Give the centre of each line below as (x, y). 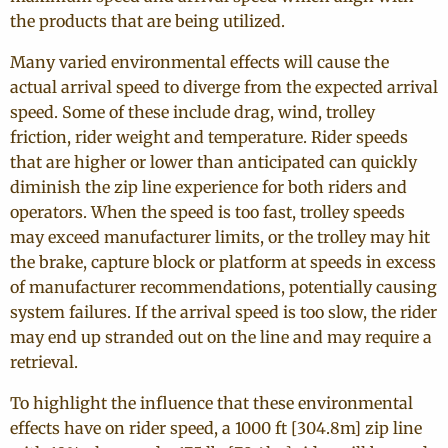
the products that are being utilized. (147, 21)
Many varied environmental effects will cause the (199, 62)
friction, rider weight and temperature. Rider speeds (209, 137)
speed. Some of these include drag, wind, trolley (192, 112)
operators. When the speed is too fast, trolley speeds (207, 212)
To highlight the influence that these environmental (211, 403)
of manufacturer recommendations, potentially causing (223, 287)
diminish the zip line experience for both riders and (208, 187)
